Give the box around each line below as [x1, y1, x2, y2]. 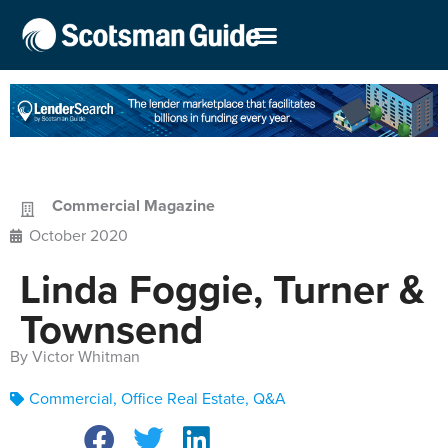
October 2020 [29, 223, 128, 247]
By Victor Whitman [10, 344, 140, 368]
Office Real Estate [121, 387, 245, 411]
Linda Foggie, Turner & [20, 259, 425, 319]
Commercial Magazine [52, 193, 215, 217]
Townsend [20, 299, 203, 359]
